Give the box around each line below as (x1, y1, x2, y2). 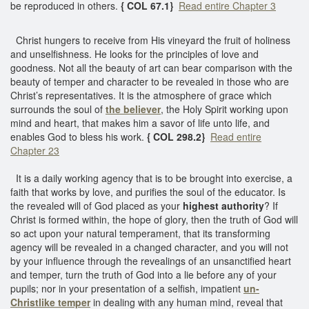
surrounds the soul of (10, 101, 106, 116)
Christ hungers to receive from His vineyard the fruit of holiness (10, 32, 290, 47)
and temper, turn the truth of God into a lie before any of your (10, 267, 277, 281)
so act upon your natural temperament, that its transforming (10, 226, 270, 240)
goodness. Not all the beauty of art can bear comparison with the (10, 60, 292, 74)
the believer (106, 101, 161, 116)
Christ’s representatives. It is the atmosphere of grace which (10, 88, 272, 102)
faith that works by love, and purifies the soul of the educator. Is (10, 184, 286, 199)
